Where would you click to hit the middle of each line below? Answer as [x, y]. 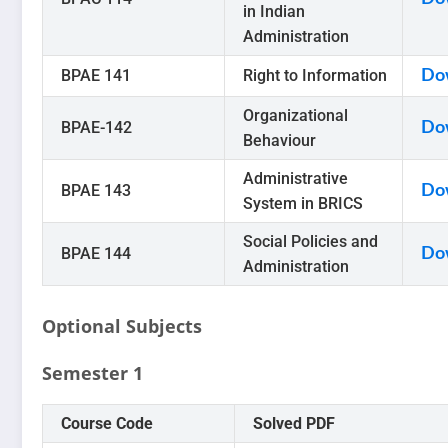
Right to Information [315, 76]
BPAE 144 [96, 254]
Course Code [107, 424]
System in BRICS [303, 204]
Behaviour [279, 141]
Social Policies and [310, 242]
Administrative [295, 179]
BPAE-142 [96, 128]
